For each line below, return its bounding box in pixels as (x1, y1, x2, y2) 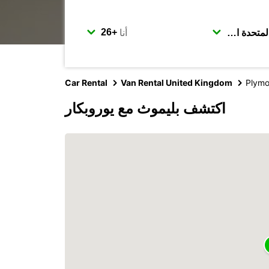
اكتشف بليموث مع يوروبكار (65, 100, 226, 117)
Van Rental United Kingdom (121, 77, 232, 88)
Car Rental (65, 77, 107, 88)
